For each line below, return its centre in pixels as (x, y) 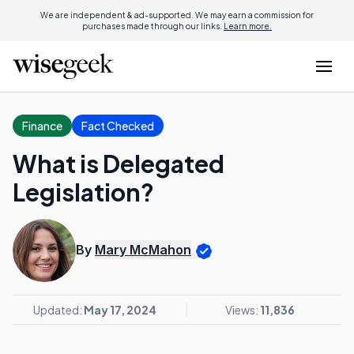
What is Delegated (119, 164)
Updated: (58, 310)
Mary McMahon (143, 250)
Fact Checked (118, 126)
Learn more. (248, 26)
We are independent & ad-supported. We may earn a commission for (177, 15)
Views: (242, 310)
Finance (42, 126)
